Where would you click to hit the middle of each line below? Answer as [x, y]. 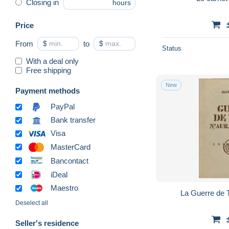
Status [172, 48]
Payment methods [48, 90]
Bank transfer [73, 120]
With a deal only [52, 61]
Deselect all [32, 203]
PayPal [63, 107]
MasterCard [71, 147]
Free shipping [49, 70]
